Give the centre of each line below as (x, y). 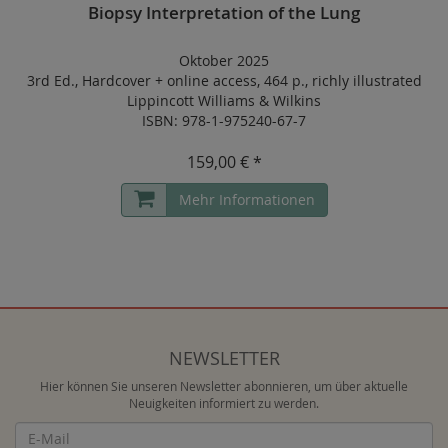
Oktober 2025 (224, 60)
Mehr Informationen (246, 199)
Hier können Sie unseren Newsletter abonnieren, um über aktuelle (224, 386)
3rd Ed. (50, 80)
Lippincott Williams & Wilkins (224, 100)
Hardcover (116, 80)
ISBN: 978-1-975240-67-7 (224, 120)
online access (211, 80)
